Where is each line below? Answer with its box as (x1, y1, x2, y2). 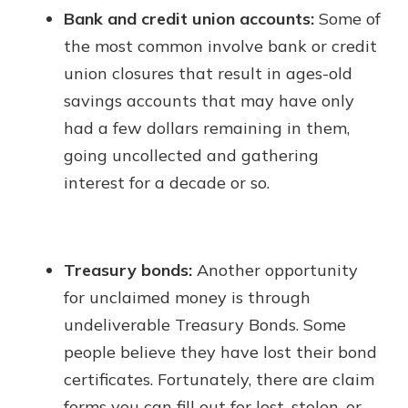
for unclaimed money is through (64, 287, 311, 308)
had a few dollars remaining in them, (64, 117, 350, 138)
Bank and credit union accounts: (64, 8, 314, 29)
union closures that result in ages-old (64, 63, 352, 84)
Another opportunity (192, 260, 358, 280)
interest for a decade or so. (64, 172, 270, 193)
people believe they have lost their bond (64, 342, 377, 362)
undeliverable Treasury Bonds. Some (64, 314, 346, 335)
